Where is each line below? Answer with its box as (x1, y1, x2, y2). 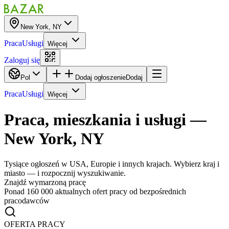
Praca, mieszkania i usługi (4, 110, 186, 129)
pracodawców (4, 196, 50, 205)
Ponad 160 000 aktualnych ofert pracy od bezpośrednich (4, 187, 186, 196)
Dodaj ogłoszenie (75, 74, 126, 81)
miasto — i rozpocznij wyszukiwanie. (4, 168, 126, 177)
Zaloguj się (4, 56, 40, 64)
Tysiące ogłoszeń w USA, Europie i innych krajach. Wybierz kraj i (4, 159, 219, 168)
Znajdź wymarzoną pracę (4, 177, 86, 187)
